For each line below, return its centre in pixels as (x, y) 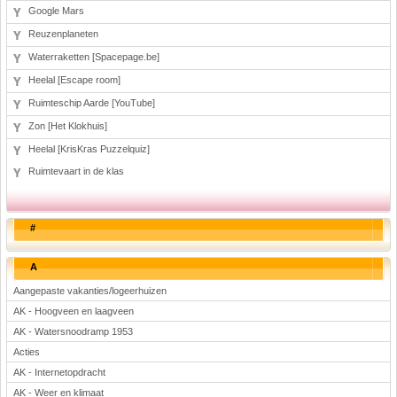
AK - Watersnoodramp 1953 (73, 331)
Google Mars (56, 11)
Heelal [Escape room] (74, 80)
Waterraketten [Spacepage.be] (94, 57)
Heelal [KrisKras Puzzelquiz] (89, 149)
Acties (27, 352)
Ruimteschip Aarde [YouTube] (92, 103)
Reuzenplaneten (63, 34)
